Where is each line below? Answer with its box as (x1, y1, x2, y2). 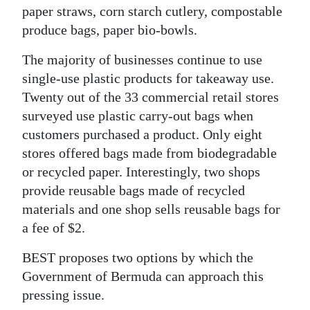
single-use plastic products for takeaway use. (22, 70, 274, 86)
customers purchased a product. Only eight (22, 126, 262, 142)
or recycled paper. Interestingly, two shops (22, 163, 260, 179)
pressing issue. (22, 286, 104, 302)
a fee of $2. (22, 219, 85, 235)
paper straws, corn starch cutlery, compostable (22, 3, 282, 19)
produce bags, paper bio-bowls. (22, 21, 197, 37)
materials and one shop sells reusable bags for (22, 201, 280, 217)
